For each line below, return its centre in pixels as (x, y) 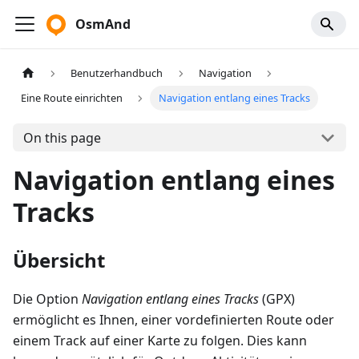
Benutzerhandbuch (117, 73)
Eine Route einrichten (72, 98)
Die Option (47, 299)
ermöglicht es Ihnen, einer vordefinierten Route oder (173, 320)
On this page (62, 137)
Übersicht (59, 260)
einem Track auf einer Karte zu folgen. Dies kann (160, 341)
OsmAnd (103, 24)
